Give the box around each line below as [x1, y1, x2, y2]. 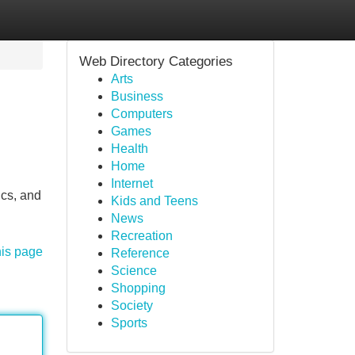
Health [110, 142, 148, 155]
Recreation [110, 229, 173, 242]
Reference [110, 246, 170, 260]
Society [110, 299, 153, 312]
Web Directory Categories [78, 54, 233, 69]
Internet [110, 177, 153, 190]
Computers [110, 107, 173, 120]
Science [110, 264, 157, 277]
